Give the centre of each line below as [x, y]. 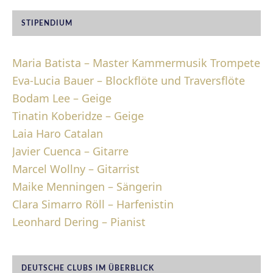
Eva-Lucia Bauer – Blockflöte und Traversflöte [129, 80]
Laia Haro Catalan [58, 133]
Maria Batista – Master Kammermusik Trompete [136, 63]
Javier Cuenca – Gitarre [70, 151]
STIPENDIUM [47, 23]
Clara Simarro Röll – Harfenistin [93, 204]
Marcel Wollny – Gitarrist [76, 169]
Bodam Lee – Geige [62, 98]
